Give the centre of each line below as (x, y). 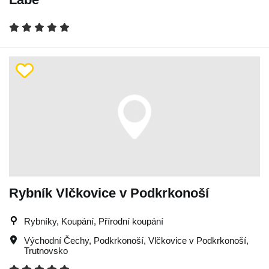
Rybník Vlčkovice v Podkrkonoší (109, 193)
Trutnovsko (46, 250)
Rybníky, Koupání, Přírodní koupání (94, 221)
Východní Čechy (56, 240)
